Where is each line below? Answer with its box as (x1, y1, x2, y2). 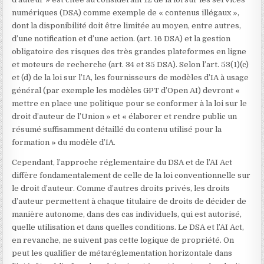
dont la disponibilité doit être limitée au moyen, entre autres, (12, 21, 242, 30)
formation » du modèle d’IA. (12, 138, 116, 147)
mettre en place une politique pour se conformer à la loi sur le (12, 99, 247, 108)
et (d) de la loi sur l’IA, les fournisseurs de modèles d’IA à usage (12, 73, 249, 82)
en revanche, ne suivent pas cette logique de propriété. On (12, 236, 235, 245)
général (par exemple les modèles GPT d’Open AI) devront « (12, 86, 240, 95)
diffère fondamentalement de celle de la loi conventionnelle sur (12, 171, 251, 180)
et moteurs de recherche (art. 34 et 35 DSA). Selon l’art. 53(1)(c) (12, 60, 249, 69)
